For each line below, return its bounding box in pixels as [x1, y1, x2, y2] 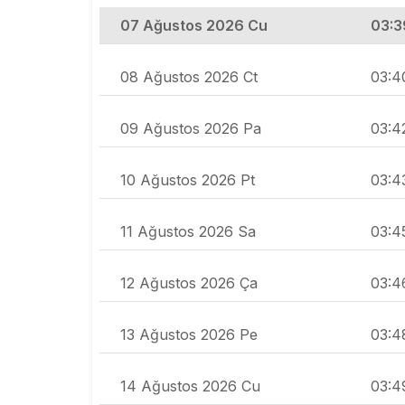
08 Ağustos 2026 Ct [120, 68, 258, 87]
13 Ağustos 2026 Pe [120, 325, 258, 344]
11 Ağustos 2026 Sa [120, 222, 256, 241]
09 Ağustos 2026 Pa [120, 119, 261, 138]
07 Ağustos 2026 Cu [120, 16, 268, 35]
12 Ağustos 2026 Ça [120, 274, 258, 293]
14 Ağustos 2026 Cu [120, 377, 260, 396]
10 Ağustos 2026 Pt [120, 171, 255, 190]
